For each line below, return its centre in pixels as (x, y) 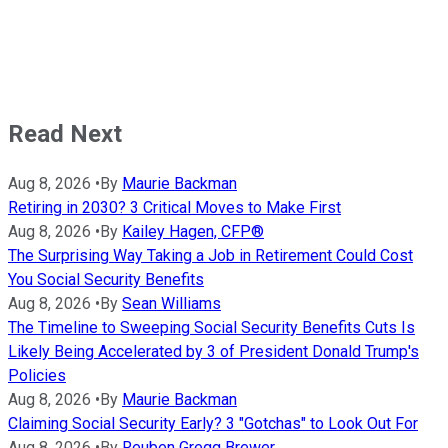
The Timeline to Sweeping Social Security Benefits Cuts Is (211, 327)
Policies (37, 375)
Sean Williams (171, 303)
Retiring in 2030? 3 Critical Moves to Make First (174, 207)
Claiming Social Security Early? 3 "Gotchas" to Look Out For (213, 423)
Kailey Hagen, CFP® (193, 231)
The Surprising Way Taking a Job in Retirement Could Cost (210, 255)
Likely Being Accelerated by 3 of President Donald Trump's (213, 351)
